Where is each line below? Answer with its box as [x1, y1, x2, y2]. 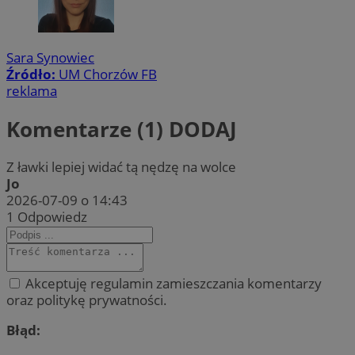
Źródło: [6, 65, 59, 84]
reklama [6, 82, 57, 101]
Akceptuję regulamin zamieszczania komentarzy [22, 273, 322, 292]
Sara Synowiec [6, 48, 94, 67]
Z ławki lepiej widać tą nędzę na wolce [6, 157, 236, 176]
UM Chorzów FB [59, 65, 157, 84]
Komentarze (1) [6, 114, 169, 143]
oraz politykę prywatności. [6, 290, 167, 309]
